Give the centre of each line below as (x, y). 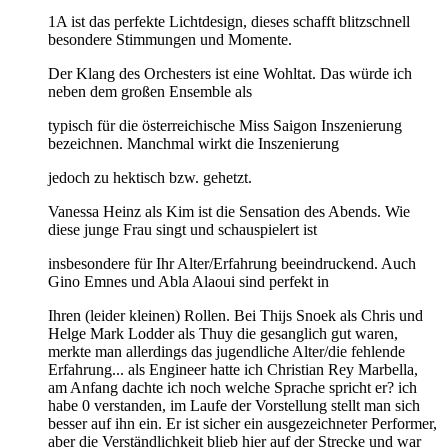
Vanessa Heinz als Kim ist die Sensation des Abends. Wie (229, 211)
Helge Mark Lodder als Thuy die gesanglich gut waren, (223, 333)
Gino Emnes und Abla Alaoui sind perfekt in (188, 281)
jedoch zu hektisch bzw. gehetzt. (150, 177)
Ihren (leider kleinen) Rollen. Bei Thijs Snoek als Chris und (235, 315)
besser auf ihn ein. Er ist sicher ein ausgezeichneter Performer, (242, 423)
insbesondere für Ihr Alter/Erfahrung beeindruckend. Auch (232, 263)
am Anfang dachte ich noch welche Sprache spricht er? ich (232, 387)
